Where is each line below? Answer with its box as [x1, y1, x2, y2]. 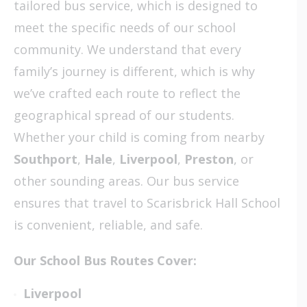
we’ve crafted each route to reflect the [14, 84, 241, 101]
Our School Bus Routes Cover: [14, 251, 197, 269]
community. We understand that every [14, 40, 241, 58]
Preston [184, 150, 234, 167]
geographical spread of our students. [14, 106, 234, 123]
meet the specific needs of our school [14, 19, 236, 36]
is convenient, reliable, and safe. [14, 216, 203, 233]
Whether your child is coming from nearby [14, 128, 265, 145]
